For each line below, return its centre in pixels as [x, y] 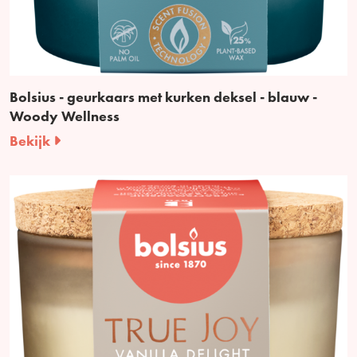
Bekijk [31, 140]
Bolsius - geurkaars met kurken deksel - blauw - [163, 96]
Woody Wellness [65, 116]
